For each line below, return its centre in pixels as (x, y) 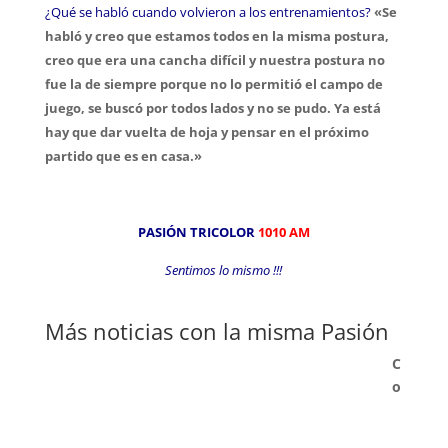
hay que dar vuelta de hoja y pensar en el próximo (206, 132)
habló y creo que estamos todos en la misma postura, (216, 36)
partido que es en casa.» (123, 156)
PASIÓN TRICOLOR (196, 232)
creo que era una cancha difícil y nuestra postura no (214, 60)
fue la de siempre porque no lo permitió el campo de (213, 84)
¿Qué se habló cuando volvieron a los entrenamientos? (207, 12)
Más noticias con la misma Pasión (216, 331)
